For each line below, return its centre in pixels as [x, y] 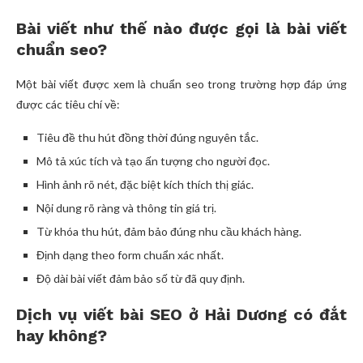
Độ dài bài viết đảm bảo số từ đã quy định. [141, 279]
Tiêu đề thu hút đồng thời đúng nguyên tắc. [147, 138]
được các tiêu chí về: [68, 105]
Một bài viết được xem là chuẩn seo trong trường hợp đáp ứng [181, 84]
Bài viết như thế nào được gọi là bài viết [181, 29]
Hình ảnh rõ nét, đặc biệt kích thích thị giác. [145, 185]
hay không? [62, 336]
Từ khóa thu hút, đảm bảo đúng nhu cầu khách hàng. [169, 232]
